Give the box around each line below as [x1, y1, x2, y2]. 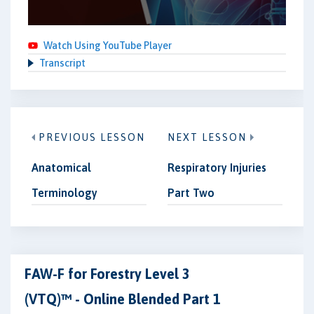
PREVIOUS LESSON [39, 132, 145, 143]
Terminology [32, 186, 97, 199]
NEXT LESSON [168, 132, 247, 143]
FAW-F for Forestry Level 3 [25, 266, 190, 282]
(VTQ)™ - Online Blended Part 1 [25, 291, 221, 307]
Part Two [168, 186, 214, 199]
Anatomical [32, 161, 91, 174]
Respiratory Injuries [168, 161, 266, 174]
